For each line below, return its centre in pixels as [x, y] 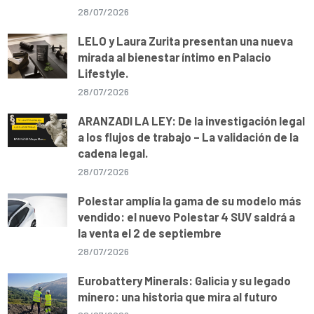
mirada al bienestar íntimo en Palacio [175, 56]
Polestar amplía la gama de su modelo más [190, 200]
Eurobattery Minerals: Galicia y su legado [185, 280]
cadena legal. [113, 152]
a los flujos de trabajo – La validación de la [189, 136]
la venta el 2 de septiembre [150, 232]
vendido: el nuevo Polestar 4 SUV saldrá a [187, 216]
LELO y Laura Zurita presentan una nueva [186, 40]
